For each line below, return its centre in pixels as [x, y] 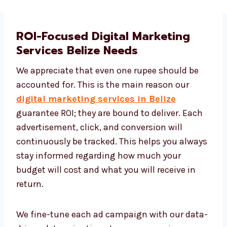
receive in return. [50, 185]
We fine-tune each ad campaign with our [100, 215]
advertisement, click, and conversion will [99, 128]
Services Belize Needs [77, 51]
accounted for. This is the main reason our [103, 85]
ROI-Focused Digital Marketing [103, 37]
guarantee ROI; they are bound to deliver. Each [109, 114]
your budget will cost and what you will [96, 171]
